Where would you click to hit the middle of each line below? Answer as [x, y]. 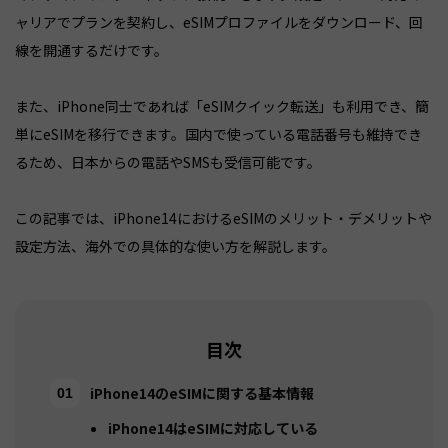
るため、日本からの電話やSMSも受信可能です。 [168, 161]
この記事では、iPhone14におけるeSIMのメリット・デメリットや [223, 217]
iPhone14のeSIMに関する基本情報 [202, 392]
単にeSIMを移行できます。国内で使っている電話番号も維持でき [218, 133]
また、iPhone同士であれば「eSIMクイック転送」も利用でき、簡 [222, 105]
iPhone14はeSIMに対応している [213, 427]
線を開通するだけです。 [91, 49]
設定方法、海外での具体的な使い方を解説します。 [175, 245]
